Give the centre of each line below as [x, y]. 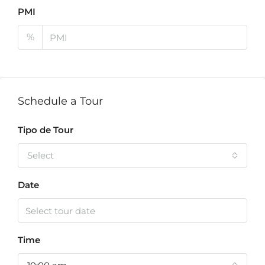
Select [41, 155]
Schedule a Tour [60, 101]
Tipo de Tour [46, 130]
